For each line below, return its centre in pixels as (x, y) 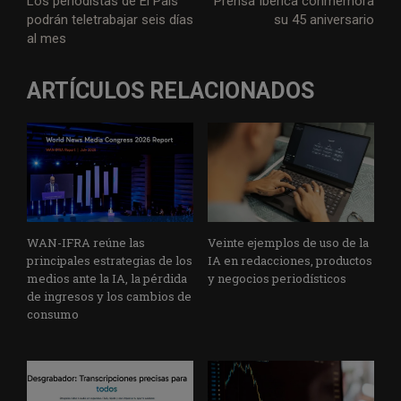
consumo (53, 315)
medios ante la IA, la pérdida (107, 279)
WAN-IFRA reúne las (86, 243)
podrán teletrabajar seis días (110, 19)
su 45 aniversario (324, 19)
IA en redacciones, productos (290, 261)
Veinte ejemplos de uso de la (288, 243)
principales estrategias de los (110, 261)
